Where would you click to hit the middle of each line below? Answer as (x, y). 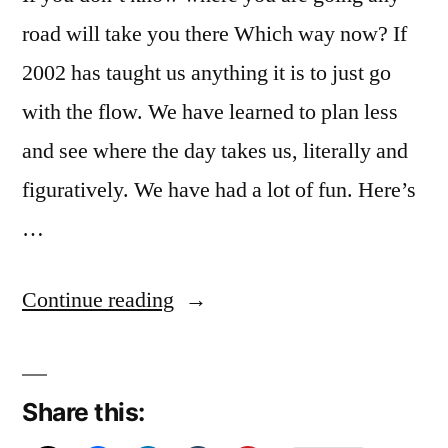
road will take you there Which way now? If (214, 34)
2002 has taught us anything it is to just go (206, 73)
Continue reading (98, 300)
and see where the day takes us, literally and (215, 151)
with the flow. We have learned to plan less (210, 112)
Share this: (83, 412)
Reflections (223, 338)
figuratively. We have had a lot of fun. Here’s (219, 190)
